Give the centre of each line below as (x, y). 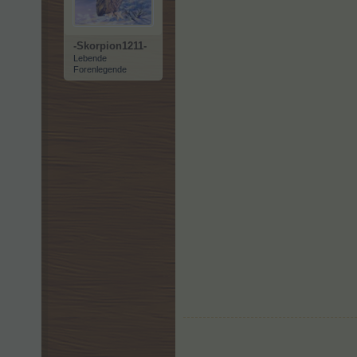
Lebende (90, 58)
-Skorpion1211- (110, 46)
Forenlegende (100, 69)
